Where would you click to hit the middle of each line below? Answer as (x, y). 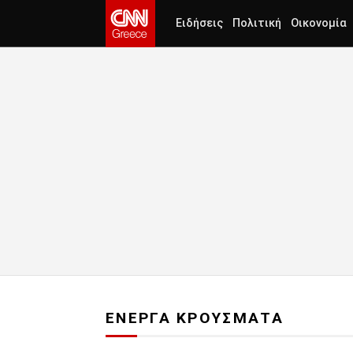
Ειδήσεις (199, 23)
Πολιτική (257, 23)
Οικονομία (319, 23)
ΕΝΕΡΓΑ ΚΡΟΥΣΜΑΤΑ (195, 318)
